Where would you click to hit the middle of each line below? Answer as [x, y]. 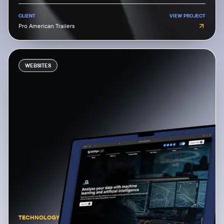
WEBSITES [38, 65]
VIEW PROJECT [187, 16]
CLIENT [27, 16]
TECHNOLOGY [39, 217]
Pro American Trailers [46, 26]
